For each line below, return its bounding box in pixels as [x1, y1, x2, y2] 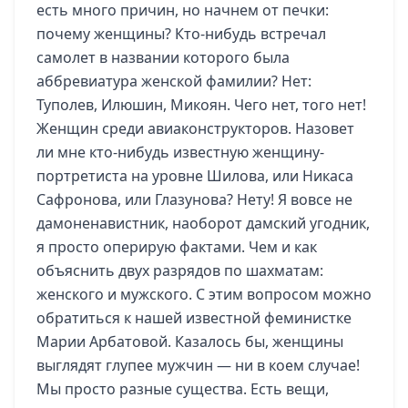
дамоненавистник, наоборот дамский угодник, [36, 213, 370, 233]
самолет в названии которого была [36, 47, 290, 67]
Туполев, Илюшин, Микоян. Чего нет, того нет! [36, 95, 366, 115]
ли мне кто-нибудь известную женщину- [36, 142, 324, 162]
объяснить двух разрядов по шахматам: [36, 260, 323, 280]
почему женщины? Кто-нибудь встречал [36, 24, 326, 44]
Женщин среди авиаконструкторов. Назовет [36, 118, 354, 138]
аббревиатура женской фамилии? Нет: [36, 71, 311, 91]
